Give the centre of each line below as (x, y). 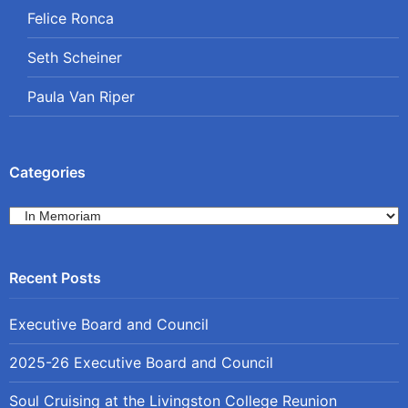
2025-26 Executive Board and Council (142, 362)
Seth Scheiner (75, 57)
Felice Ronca (71, 18)
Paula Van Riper (81, 96)
